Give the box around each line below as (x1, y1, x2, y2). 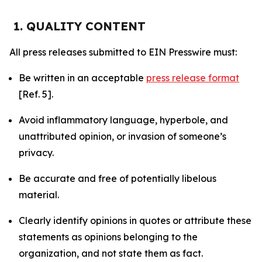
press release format (146, 72, 239, 84)
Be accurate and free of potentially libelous (19, 173, 216, 184)
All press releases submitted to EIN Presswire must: (9, 46, 237, 58)
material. (19, 189, 59, 201)
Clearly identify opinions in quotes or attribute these (19, 215, 251, 226)
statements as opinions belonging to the (19, 231, 198, 243)
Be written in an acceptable (19, 72, 146, 84)
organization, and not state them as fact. (19, 247, 203, 259)
